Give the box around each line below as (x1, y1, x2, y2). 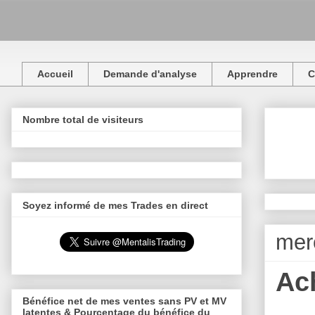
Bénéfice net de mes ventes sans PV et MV (22, 295, 226, 307)
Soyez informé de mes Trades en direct (22, 199, 208, 211)
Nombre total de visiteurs (22, 114, 143, 126)
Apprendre (227, 68, 278, 80)
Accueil (37, 68, 73, 80)
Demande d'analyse (103, 68, 197, 80)
